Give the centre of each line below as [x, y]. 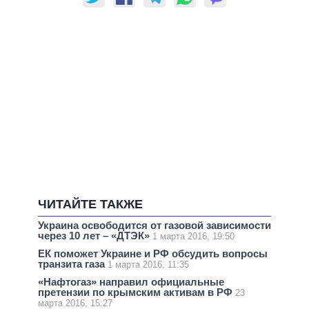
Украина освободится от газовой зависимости [154, 225]
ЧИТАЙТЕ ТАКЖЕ [90, 205]
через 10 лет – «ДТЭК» [95, 235]
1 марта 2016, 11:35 [148, 265]
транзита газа [73, 264]
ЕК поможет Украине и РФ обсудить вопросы [153, 254]
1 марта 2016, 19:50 [193, 236]
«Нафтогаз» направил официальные [131, 282]
